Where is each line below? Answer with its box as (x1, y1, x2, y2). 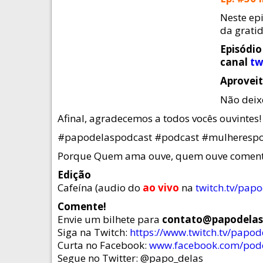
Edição (58, 168, 91, 181)
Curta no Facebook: (58, 238, 149, 252)
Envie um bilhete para (58, 213, 162, 226)
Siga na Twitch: (58, 225, 130, 239)
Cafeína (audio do (58, 181, 143, 194)
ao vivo (143, 181, 179, 194)
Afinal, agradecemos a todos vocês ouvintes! (58, 112, 261, 125)
